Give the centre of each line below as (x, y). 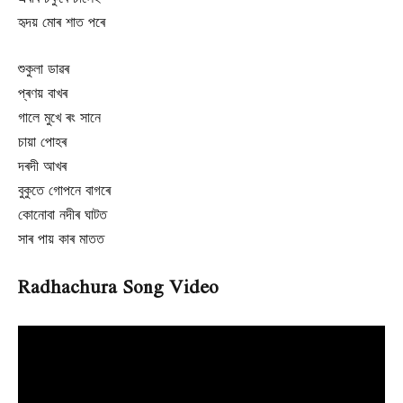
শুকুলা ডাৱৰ (44, 67)
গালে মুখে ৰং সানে (59, 116)
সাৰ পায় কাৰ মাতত (61, 237)
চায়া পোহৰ (42, 140)
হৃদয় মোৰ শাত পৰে (62, 22)
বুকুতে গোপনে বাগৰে (64, 189)
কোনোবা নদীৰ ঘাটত (63, 213)
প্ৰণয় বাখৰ (43, 92)
